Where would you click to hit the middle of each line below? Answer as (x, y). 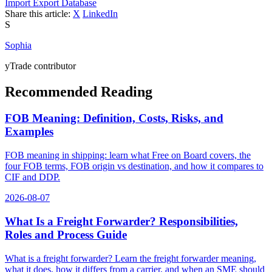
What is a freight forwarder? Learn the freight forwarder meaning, (131, 258)
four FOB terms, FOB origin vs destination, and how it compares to (134, 166)
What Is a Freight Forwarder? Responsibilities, (121, 221)
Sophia (18, 45)
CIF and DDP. (32, 177)
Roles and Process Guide (66, 234)
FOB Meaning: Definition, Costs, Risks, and (114, 118)
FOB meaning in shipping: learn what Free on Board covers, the (128, 155)
